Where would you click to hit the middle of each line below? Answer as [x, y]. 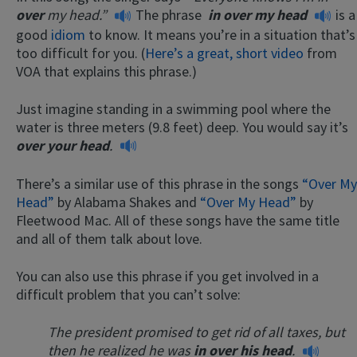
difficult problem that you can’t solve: [128, 295]
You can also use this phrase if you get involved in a [167, 277]
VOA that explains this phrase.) [106, 71]
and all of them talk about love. [109, 239]
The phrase [170, 15]
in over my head [257, 15]
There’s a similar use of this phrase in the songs [159, 184]
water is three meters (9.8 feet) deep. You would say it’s [182, 127]
